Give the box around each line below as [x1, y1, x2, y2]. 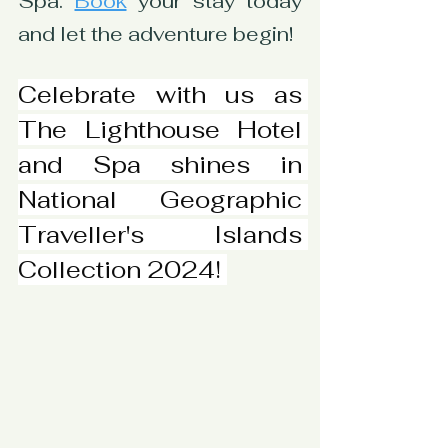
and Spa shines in [18, 148, 302, 180]
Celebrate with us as [18, 78, 302, 110]
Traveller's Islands [18, 218, 302, 250]
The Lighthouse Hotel [18, 113, 302, 145]
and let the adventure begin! [18, 20, 293, 47]
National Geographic [18, 183, 302, 215]
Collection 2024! [18, 253, 227, 285]
